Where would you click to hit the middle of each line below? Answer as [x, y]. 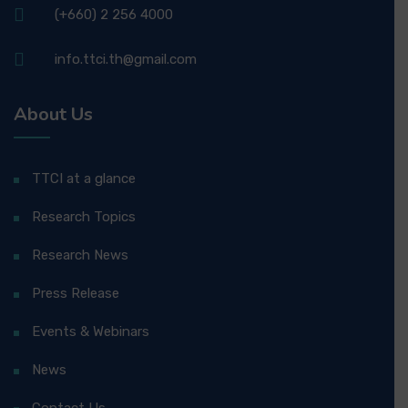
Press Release [76, 293]
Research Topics [84, 217]
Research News [80, 255]
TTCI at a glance [84, 178]
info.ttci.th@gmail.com [126, 59]
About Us [53, 114]
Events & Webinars [91, 331]
